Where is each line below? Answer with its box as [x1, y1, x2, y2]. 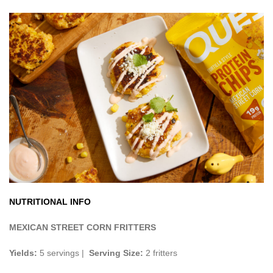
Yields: [9, 247, 37, 258]
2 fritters [146, 247, 177, 258]
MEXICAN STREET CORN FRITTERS [9, 222, 156, 232]
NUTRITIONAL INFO [9, 196, 91, 207]
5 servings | [37, 247, 89, 258]
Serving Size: [89, 247, 146, 258]
